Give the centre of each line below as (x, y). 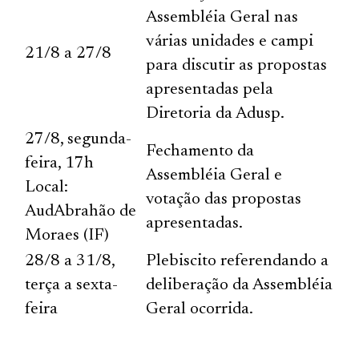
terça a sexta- (72, 285)
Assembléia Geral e (214, 175)
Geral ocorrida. (200, 309)
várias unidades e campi (230, 42)
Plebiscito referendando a (238, 261)
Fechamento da (200, 151)
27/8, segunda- (79, 139)
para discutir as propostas (237, 66)
